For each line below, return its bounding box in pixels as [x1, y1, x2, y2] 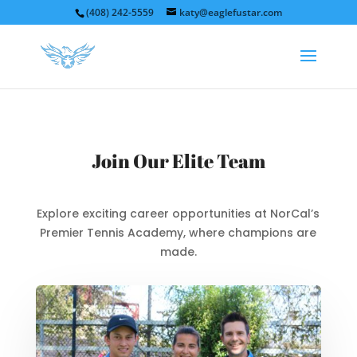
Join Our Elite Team [91, 148, 265, 174]
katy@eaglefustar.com [178, 6, 282, 19]
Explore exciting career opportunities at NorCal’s [37, 206, 320, 222]
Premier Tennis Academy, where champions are [40, 225, 317, 241]
